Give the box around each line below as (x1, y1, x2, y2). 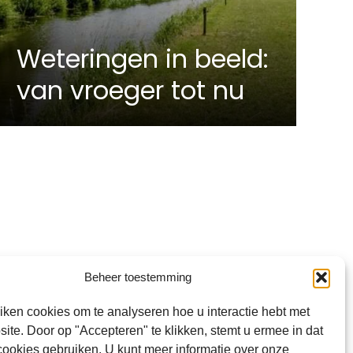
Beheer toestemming (84, 270, 191, 284)
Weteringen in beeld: (17, 41, 269, 77)
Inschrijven (150, 281, 216, 295)
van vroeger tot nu (17, 72, 245, 109)
